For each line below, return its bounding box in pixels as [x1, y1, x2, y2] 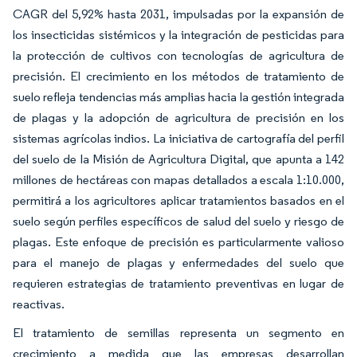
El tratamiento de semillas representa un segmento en [13, 325, 344, 341]
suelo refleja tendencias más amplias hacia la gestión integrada [13, 89, 344, 105]
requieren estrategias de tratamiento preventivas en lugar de [13, 276, 344, 292]
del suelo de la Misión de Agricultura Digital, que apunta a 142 [13, 151, 344, 167]
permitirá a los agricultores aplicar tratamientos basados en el [13, 193, 344, 209]
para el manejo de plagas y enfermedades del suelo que [13, 255, 344, 271]
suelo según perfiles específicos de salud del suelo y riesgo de [13, 214, 344, 229]
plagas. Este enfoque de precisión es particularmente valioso [13, 234, 344, 250]
